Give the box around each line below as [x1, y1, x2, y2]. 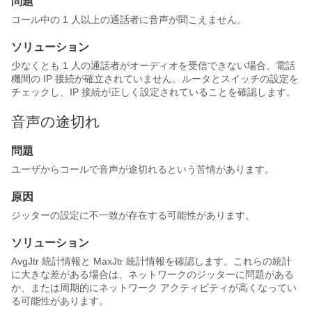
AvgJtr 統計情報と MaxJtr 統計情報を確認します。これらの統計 [11, 256, 292, 267]
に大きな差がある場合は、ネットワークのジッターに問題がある [11, 269, 294, 280]
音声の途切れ [11, 114, 100, 130]
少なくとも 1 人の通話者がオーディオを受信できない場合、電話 [11, 60, 295, 71]
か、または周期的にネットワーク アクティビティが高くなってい [11, 282, 297, 293]
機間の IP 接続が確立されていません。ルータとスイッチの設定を [11, 73, 299, 84]
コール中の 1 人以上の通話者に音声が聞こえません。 [11, 14, 247, 25]
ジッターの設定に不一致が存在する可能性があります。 [11, 210, 255, 221]
